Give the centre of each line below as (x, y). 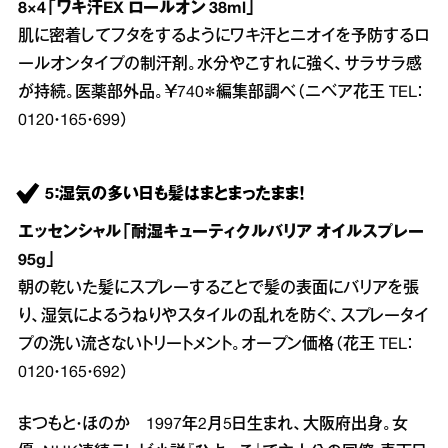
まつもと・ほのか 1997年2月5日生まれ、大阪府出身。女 (213, 425)
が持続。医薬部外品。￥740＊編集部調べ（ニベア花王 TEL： (220, 93)
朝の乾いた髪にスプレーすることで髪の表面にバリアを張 (218, 289)
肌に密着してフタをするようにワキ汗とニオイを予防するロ (223, 37)
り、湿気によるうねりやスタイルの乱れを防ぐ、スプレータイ (223, 317)
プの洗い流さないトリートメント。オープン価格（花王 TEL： (215, 345)
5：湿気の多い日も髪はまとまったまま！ (174, 195)
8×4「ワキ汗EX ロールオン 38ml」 (137, 9)
